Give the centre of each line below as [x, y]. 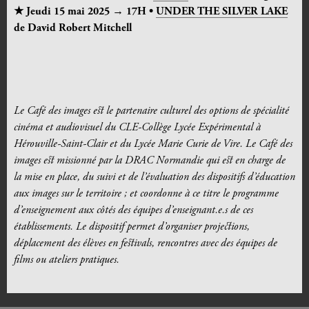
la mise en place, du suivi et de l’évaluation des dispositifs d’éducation [154, 178]
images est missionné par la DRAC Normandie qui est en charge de [150, 161]
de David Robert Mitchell [73, 29]
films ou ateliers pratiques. [68, 260]
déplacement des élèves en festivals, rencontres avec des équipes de [146, 244]
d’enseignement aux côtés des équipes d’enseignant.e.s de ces [133, 211]
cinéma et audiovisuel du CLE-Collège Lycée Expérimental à [137, 128]
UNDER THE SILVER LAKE [222, 12]
